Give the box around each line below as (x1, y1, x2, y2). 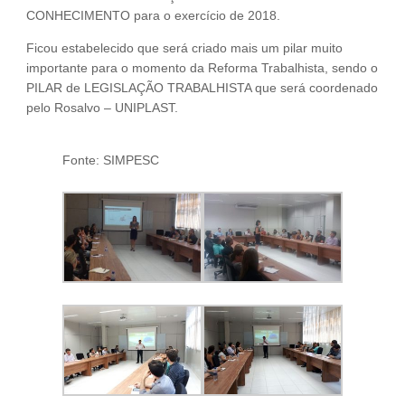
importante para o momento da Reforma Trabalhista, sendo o (26, 60, 378, 75)
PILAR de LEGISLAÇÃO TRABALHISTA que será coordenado (26, 80, 378, 95)
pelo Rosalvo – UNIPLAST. (26, 99, 178, 115)
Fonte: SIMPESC (62, 152, 159, 167)
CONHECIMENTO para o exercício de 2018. (26, 7, 280, 23)
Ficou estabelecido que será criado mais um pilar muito (26, 40, 343, 55)
